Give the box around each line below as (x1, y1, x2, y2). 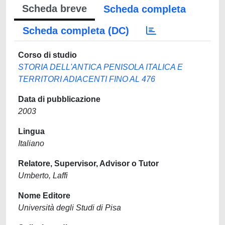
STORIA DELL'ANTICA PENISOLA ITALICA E (18, 63, 183, 71)
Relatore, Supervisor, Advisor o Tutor (18, 159, 159, 168)
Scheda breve (22, 3, 87, 14)
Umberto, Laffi (18, 171, 68, 180)
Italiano (18, 139, 44, 148)
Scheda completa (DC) (23, 25, 129, 36)
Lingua (18, 127, 45, 136)
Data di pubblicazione (18, 95, 100, 103)
